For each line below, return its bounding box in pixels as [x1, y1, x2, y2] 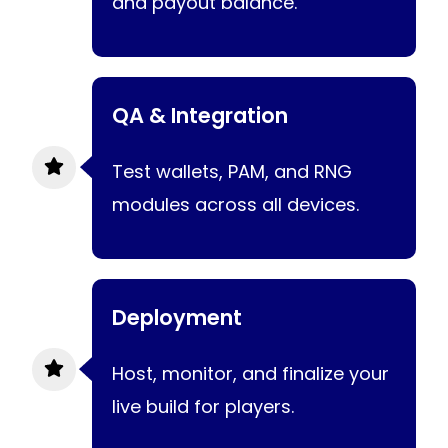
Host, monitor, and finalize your [112, 360, 389, 386]
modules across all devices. [112, 191, 359, 217]
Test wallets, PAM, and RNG [112, 158, 352, 184]
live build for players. [112, 393, 294, 419]
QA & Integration [112, 100, 288, 130]
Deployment [112, 302, 242, 332]
